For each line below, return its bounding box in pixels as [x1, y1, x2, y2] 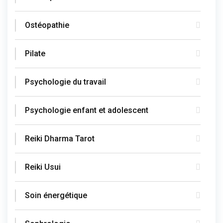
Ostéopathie [25, 20, 69, 30]
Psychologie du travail [25, 77, 106, 87]
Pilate [25, 48, 45, 58]
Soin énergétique [25, 190, 87, 200]
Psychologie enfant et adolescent [25, 105, 148, 115]
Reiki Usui [25, 162, 61, 172]
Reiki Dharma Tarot [25, 133, 95, 143]
